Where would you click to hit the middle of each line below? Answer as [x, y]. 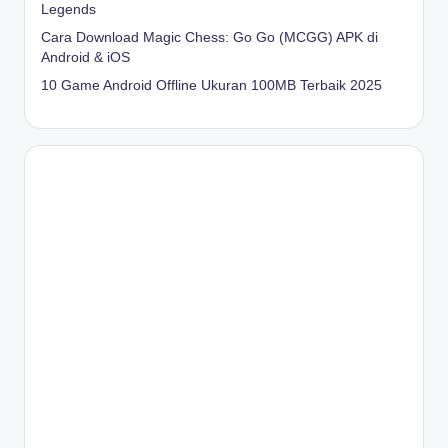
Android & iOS [85, 57]
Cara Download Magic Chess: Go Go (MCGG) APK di [209, 37]
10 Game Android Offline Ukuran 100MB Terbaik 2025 [211, 85]
